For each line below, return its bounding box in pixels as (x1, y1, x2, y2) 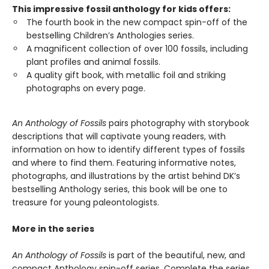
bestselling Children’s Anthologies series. (26, 29, 194, 41)
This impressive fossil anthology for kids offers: (12, 3, 231, 15)
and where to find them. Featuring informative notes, (12, 157, 236, 169)
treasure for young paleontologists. (12, 196, 159, 208)
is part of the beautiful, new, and (106, 249, 245, 261)
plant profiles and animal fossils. (26, 56, 160, 68)
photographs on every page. (26, 82, 145, 94)
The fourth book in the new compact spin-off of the (26, 16, 247, 28)
